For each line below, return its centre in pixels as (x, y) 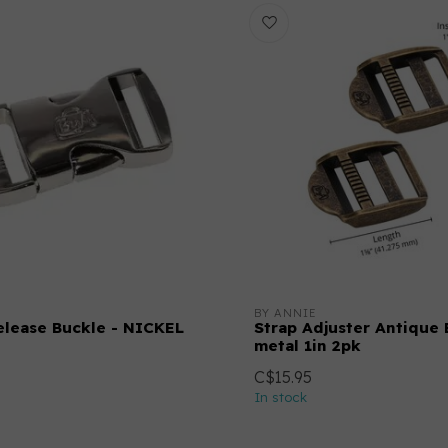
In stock (280, 397)
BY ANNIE (285, 313)
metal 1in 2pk (307, 345)
